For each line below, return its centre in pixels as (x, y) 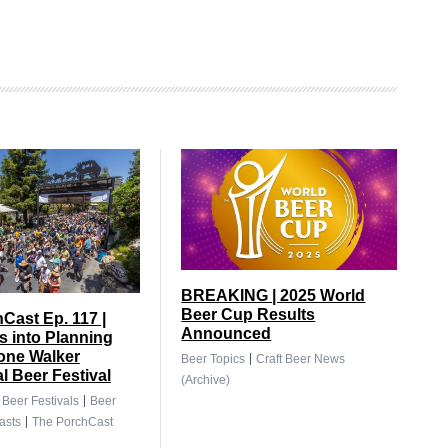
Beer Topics (213, 359)
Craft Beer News (301, 359)
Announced (226, 334)
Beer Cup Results (248, 315)
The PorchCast (72, 421)
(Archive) (206, 380)
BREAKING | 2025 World (273, 296)
